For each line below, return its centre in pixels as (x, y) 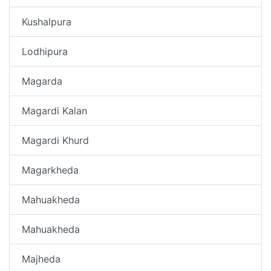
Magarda (42, 81)
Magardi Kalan (54, 110)
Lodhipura (45, 51)
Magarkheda (50, 170)
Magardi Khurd (55, 140)
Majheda (41, 259)
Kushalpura (47, 21)
